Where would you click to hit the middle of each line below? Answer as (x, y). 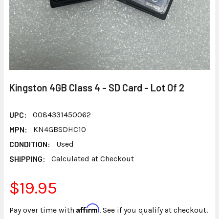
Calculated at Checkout (93, 159)
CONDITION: (30, 144)
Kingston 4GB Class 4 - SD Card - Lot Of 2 (97, 88)
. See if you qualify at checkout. (153, 210)
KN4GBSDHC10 (60, 129)
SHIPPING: (27, 159)
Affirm (88, 208)
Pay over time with (43, 210)
